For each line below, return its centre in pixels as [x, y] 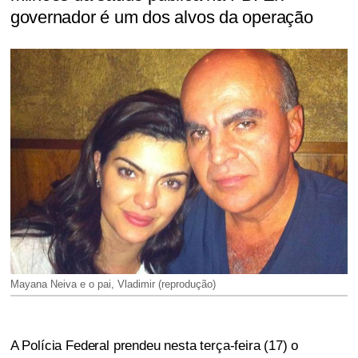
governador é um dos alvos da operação [161, 17]
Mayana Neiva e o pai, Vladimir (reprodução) [113, 284]
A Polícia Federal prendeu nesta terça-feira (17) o [154, 345]
